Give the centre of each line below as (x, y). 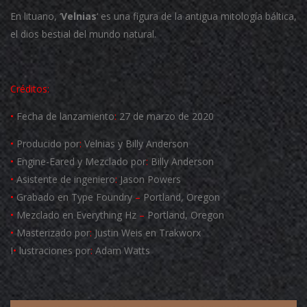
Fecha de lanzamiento (64, 116)
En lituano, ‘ (36, 16)
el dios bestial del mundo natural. (83, 34)
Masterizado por (52, 233)
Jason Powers (149, 180)
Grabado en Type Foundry (73, 197)
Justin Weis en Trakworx (146, 233)
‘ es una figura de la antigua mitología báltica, (197, 16)
